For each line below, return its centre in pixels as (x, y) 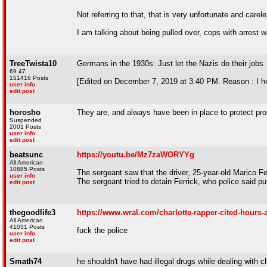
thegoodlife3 (32, 212)
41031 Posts (27, 227)
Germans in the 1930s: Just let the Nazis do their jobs (170, 63)
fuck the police (102, 230)
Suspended (26, 120)
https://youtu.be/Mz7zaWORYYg (136, 155)
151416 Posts (29, 78)
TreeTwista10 (33, 63)
